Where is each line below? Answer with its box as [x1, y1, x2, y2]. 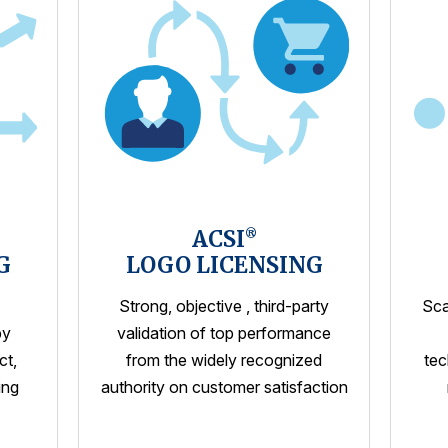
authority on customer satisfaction [100, 377, 348, 398]
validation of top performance [117, 323, 331, 344]
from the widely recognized [126, 350, 322, 371]
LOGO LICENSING [125, 251, 323, 280]
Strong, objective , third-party [119, 296, 329, 317]
